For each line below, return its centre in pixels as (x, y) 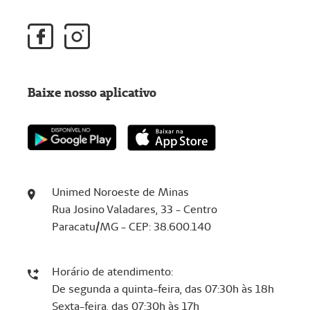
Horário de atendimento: (112, 271)
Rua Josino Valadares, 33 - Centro (134, 209)
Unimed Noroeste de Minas (120, 192)
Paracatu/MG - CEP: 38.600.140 (131, 226)
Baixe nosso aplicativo (92, 92)
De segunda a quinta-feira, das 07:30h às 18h (163, 289)
